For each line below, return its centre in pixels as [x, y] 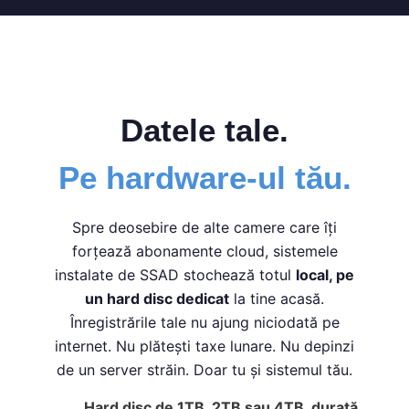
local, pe [325, 274]
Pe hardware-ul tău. [204, 177]
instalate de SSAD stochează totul [175, 274]
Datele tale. [204, 130]
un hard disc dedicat [157, 298]
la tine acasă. [277, 298]
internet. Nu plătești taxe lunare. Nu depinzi [204, 346]
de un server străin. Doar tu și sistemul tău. [204, 369]
